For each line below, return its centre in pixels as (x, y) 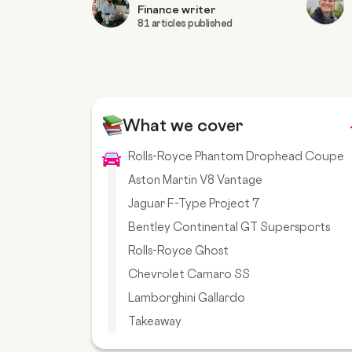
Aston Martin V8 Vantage (195, 180)
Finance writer (177, 9)
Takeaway (155, 321)
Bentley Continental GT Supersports (229, 227)
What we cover (183, 126)
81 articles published (185, 23)
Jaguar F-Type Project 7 (194, 203)
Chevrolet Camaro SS (189, 274)
